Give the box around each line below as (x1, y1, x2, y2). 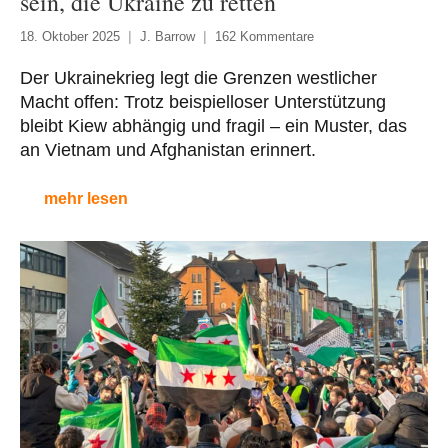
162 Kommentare (215, 28, 314, 44)
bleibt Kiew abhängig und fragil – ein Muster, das (20, 115, 407, 136)
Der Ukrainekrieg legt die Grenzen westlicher (20, 67, 377, 88)
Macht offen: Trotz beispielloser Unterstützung (20, 91, 386, 112)
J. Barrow (140, 28, 195, 44)
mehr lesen (44, 189, 128, 207)
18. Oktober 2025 (20, 28, 120, 44)
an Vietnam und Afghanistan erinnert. (20, 139, 316, 160)
